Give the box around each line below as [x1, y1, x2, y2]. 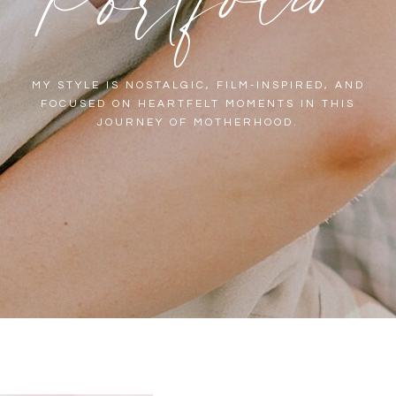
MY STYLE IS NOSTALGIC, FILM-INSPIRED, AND [31, 80, 365, 91]
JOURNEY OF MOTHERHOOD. [97, 117, 299, 128]
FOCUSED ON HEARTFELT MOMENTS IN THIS [41, 98, 355, 110]
